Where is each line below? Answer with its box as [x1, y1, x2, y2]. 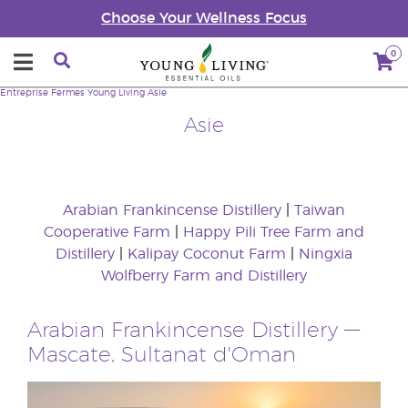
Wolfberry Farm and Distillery [101, 269, 307, 283]
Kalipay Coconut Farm [127, 247, 286, 261]
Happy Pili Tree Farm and [183, 225, 364, 240]
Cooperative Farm [44, 225, 170, 240]
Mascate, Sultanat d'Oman [27, 345, 296, 366]
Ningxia [299, 247, 352, 261]
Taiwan [294, 203, 345, 218]
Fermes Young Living [51, 88, 145, 97]
